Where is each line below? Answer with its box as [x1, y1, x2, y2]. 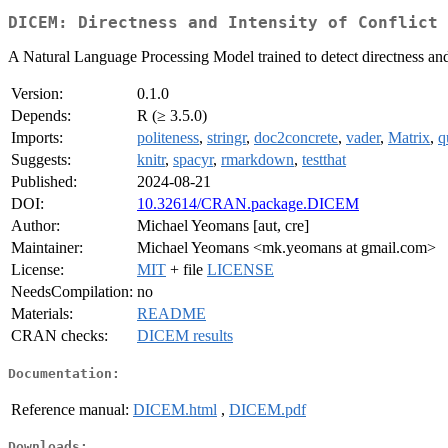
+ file [166, 261, 207, 279]
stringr [207, 129, 246, 147]
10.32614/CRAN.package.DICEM [137, 195, 359, 213]
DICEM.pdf [229, 400, 306, 418]
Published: [11, 173, 77, 191]
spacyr [173, 151, 213, 169]
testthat [302, 151, 346, 169]
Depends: [11, 107, 71, 125]
